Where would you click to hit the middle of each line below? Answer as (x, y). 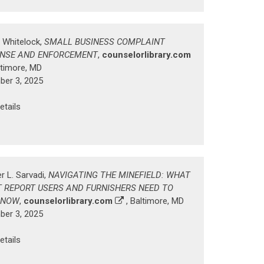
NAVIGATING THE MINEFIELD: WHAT (119, 175)
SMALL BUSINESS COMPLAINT (105, 42)
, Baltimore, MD (154, 201)
